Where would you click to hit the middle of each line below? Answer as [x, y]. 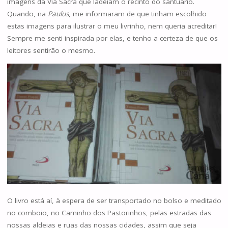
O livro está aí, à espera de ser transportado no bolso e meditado [114, 200]
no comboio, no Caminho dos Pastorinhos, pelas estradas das [109, 212]
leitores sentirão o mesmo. [51, 51]
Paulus [58, 14]
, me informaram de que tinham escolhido [137, 14]
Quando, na [27, 14]
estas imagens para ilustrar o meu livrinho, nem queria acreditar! [112, 26]
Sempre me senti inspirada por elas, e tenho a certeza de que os [112, 38]
